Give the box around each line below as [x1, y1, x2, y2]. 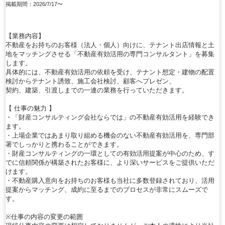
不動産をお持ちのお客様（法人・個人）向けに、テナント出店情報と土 [6, 41, 214, 49]
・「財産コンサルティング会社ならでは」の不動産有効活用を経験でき [6, 113, 214, 121]
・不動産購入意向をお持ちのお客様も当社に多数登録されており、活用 [6, 176, 214, 184]
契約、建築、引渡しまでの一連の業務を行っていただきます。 [6, 86, 188, 94]
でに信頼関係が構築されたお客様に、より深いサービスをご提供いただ [6, 158, 214, 166]
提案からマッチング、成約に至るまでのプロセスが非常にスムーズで [6, 185, 208, 193]
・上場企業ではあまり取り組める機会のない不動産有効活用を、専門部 [6, 131, 214, 139]
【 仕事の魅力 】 [6, 104, 64, 112]
